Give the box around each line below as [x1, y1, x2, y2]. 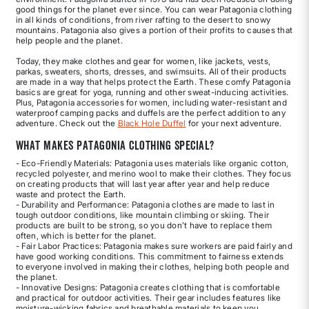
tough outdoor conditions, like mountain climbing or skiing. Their [15, 209, 270, 220]
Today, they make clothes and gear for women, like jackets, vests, [15, 55, 271, 66]
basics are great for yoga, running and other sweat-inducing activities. [15, 86, 289, 97]
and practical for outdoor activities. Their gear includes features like [15, 292, 281, 303]
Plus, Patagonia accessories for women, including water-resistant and [15, 97, 287, 108]
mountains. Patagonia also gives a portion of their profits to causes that [15, 24, 293, 35]
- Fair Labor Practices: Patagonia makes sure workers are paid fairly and [15, 240, 292, 251]
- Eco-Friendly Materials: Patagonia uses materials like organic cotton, [15, 157, 289, 168]
